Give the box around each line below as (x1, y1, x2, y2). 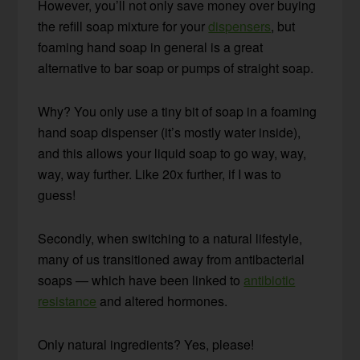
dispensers (208, 16, 272, 35)
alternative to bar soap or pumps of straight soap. (38, 58, 314, 77)
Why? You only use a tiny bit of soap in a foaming (38, 101, 317, 121)
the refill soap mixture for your (38, 16, 209, 35)
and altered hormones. (96, 291, 228, 310)
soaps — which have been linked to (38, 270, 244, 289)
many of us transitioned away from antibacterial (38, 249, 305, 268)
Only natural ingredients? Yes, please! (38, 334, 255, 354)
